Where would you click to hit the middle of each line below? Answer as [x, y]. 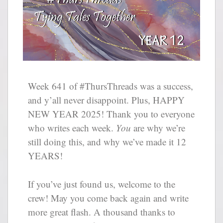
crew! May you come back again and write [108, 198]
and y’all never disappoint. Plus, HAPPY [106, 100]
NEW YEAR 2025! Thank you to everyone [111, 114]
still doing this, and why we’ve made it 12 [107, 142]
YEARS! [45, 156]
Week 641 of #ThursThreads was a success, [111, 86]
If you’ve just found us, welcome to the [102, 184]
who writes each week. [72, 128]
